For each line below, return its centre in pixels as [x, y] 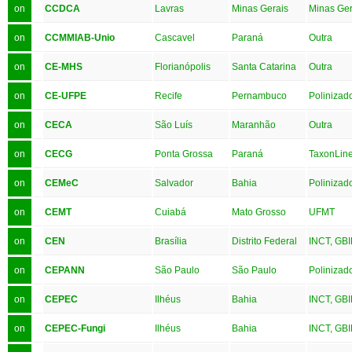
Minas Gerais [260, 8]
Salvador [174, 183]
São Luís [174, 125]
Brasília [171, 241]
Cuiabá [170, 212]
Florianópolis [183, 66]
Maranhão [254, 125]
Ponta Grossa [184, 154]
